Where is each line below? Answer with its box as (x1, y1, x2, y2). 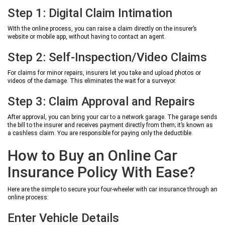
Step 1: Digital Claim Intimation (8, 6, 172, 20)
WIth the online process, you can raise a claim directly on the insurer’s (8, 25, 197, 32)
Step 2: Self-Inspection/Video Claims (8, 50, 207, 64)
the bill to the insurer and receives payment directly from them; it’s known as (8, 122, 213, 129)
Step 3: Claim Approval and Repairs (8, 94, 195, 108)
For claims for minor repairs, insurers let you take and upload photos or (8, 69, 201, 76)
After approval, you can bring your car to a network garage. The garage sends (8, 114, 217, 121)
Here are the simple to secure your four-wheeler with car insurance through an (8, 186, 217, 193)
